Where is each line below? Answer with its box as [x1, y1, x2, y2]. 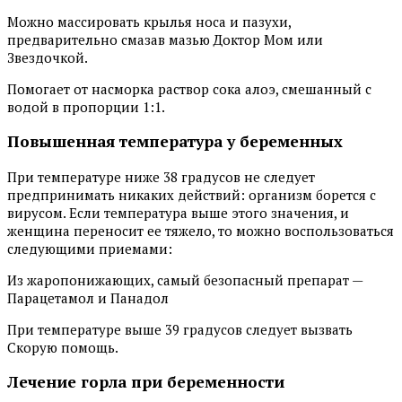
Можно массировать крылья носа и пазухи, [7, 12, 291, 31]
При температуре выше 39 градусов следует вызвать [7, 319, 353, 338]
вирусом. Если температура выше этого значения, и [7, 203, 349, 222]
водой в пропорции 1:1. [7, 97, 165, 116]
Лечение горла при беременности [7, 371, 284, 393]
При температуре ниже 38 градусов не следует [7, 167, 315, 186]
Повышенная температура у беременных [7, 131, 343, 153]
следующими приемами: [7, 239, 172, 258]
